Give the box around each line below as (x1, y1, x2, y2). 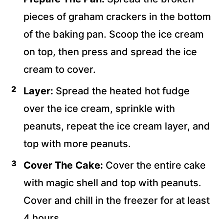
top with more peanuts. (23, 137, 131, 150)
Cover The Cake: (23, 159, 103, 171)
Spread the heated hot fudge (53, 85, 190, 97)
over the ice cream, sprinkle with (23, 102, 175, 114)
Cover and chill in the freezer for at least (23, 194, 210, 206)
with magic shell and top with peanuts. (23, 176, 201, 189)
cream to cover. (23, 63, 96, 75)
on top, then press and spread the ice (23, 45, 197, 58)
